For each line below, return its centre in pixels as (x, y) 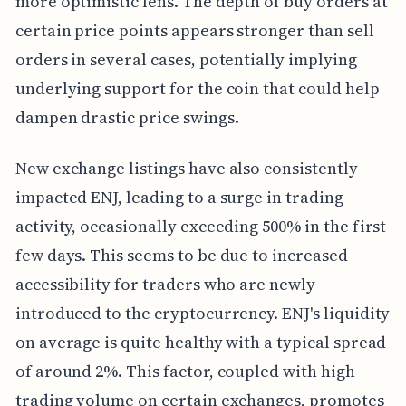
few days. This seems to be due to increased (181, 256)
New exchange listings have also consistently (186, 169)
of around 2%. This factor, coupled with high (185, 372)
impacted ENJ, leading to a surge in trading (179, 198)
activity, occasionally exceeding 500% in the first (201, 227)
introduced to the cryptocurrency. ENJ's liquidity (203, 314)
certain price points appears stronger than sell (194, 31)
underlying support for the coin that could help (197, 89)
